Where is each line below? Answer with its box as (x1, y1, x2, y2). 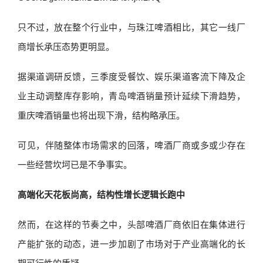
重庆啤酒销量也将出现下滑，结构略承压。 (18, 110, 185, 120)
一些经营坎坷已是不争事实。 (18, 160, 132, 170)
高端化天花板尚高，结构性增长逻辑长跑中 (18, 190, 185, 200)
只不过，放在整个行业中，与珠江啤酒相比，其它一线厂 (18, 22, 245, 32)
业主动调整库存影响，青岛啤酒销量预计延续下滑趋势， (18, 91, 245, 101)
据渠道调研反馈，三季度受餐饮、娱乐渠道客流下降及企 (18, 72, 245, 82)
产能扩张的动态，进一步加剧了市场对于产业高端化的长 (18, 239, 245, 249)
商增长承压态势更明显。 (18, 42, 114, 52)
